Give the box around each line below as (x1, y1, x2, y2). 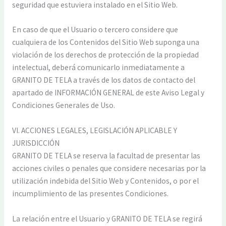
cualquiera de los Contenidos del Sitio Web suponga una (12, 37, 199, 47)
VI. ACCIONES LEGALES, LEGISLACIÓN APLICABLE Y (12, 126, 177, 136)
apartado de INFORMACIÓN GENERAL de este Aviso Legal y (12, 88, 204, 98)
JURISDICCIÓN (12, 138, 60, 148)
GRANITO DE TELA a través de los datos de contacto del (12, 75, 195, 85)
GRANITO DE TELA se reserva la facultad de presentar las (12, 151, 200, 161)
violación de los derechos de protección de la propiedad (12, 50, 199, 60)
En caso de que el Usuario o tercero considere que (12, 25, 178, 35)
